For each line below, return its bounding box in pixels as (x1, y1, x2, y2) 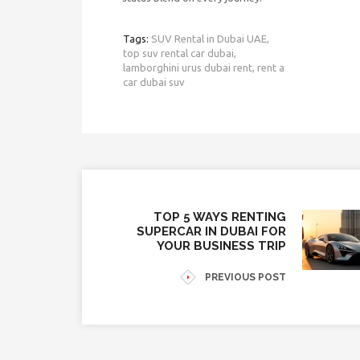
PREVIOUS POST (205, 271, 286, 283)
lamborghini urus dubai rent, (123, 61, 255, 73)
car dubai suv (123, 76, 185, 88)
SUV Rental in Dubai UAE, (151, 32, 269, 44)
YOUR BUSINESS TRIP (157, 238, 286, 253)
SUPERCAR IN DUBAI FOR (137, 223, 286, 239)
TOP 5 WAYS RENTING (153, 209, 286, 224)
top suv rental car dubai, (123, 47, 236, 59)
